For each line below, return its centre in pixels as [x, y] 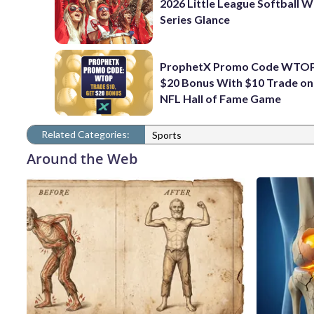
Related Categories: [86, 134]
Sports [167, 135]
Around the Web [82, 158]
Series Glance [195, 20]
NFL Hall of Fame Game [221, 99]
